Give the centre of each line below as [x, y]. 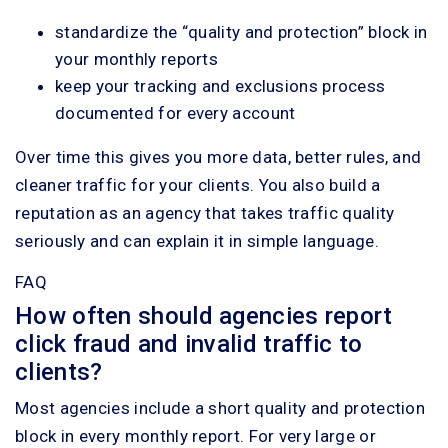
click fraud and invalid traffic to [189, 343]
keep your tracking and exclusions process [220, 85]
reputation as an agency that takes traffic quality [205, 212]
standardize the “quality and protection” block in [241, 31]
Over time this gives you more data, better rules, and [218, 156]
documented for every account [175, 112]
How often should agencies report [204, 315]
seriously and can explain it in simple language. [197, 240]
